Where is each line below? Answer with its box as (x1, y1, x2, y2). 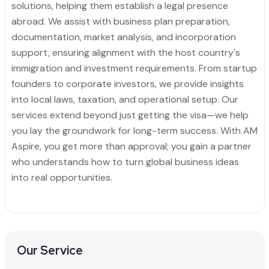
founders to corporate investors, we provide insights (11, 77, 244, 90)
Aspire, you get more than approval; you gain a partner (11, 139, 252, 153)
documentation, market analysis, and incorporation (11, 30, 236, 43)
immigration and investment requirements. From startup (11, 61, 257, 74)
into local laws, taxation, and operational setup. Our (11, 92, 238, 106)
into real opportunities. (11, 171, 112, 184)
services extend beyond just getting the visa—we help (11, 108, 249, 121)
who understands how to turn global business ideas (11, 155, 239, 168)
